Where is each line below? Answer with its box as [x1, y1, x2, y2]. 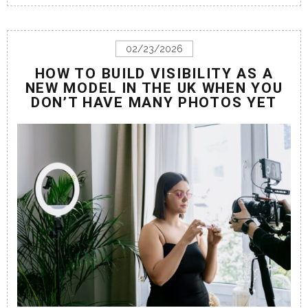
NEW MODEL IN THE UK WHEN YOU [25, 80, 283, 97]
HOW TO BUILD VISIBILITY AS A [34, 65, 274, 82]
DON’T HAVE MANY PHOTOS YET [30, 94, 278, 111]
